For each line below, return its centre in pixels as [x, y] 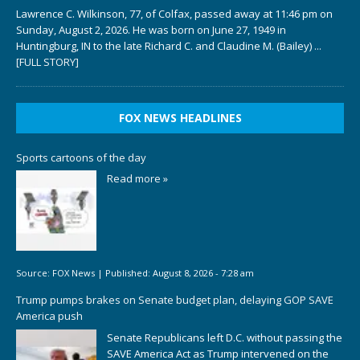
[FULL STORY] [47, 61]
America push [49, 316]
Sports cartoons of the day [81, 157]
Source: [34, 272]
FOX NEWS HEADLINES [180, 117]
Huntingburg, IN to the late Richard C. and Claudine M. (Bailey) [165, 45]
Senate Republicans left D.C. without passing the [225, 337]
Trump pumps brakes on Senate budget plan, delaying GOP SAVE [175, 300]
